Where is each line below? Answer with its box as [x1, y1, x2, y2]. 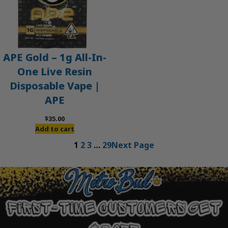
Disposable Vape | [9, 79, 100, 93]
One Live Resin [17, 65, 92, 78]
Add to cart [35, 124, 74, 133]
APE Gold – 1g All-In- [3, 50, 106, 64]
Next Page [111, 139, 154, 151]
